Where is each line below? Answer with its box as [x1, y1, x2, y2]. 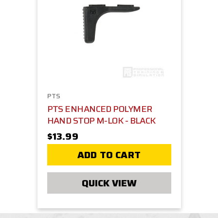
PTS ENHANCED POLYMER [47, 102, 152, 116]
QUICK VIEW [81, 175, 137, 191]
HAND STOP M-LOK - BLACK [47, 114, 156, 128]
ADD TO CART [77, 147, 141, 163]
